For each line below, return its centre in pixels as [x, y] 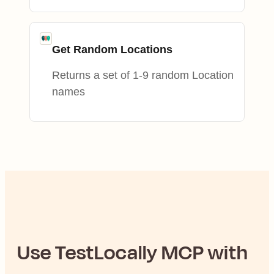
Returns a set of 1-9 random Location [143, 75]
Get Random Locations [112, 49]
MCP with [203, 252]
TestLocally [106, 252]
